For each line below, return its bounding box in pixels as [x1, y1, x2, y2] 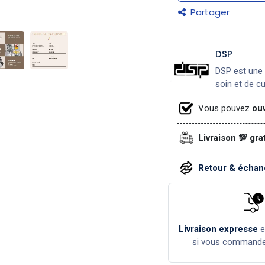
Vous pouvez [198, 102, 250, 114]
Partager [188, 6, 230, 18]
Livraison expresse [179, 223, 258, 234]
